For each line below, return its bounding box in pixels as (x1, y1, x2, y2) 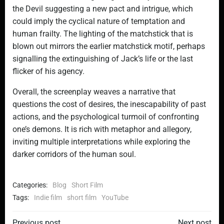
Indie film (34, 193, 62, 201)
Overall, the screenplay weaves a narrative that (12, 87, 175, 96)
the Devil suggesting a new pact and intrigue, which (12, 4, 193, 13)
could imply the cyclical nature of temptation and (12, 16, 185, 26)
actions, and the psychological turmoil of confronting (12, 112, 199, 121)
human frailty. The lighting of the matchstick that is (12, 29, 193, 38)
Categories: (12, 180, 47, 189)
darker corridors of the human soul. (12, 149, 136, 159)
